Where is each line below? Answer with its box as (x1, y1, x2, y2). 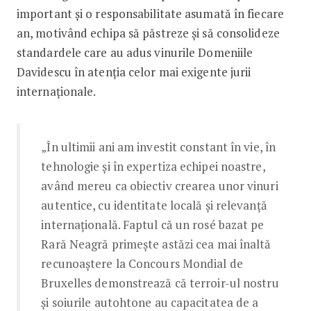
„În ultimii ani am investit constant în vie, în (41, 138, 276, 155)
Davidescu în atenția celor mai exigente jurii (16, 63, 251, 80)
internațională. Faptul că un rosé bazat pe (41, 216, 264, 233)
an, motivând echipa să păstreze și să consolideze (16, 24, 280, 41)
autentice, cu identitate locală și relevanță (41, 196, 267, 213)
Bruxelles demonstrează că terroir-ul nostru (41, 274, 279, 291)
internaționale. (16, 83, 96, 99)
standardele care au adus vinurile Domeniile (16, 44, 253, 60)
